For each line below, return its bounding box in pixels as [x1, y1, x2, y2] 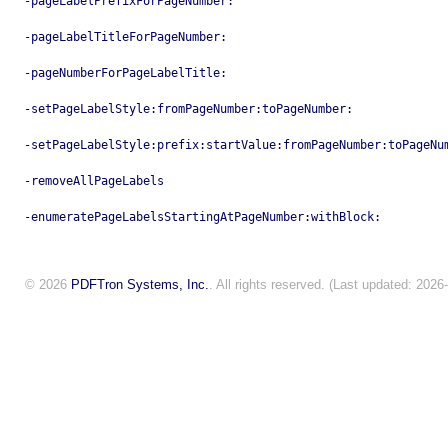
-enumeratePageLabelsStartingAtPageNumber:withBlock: [24, 210, 381, 225]
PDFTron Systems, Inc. [71, 277, 209, 293]
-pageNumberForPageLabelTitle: [24, 66, 227, 81]
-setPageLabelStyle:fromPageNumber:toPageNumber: [24, 102, 353, 117]
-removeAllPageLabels [24, 174, 164, 189]
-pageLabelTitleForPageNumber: [24, 30, 227, 45]
